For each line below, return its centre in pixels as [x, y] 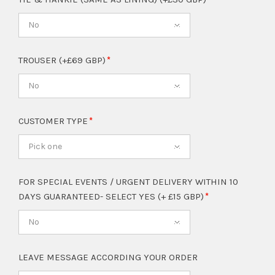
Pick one [45, 147]
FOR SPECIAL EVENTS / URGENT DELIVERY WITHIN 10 [128, 182]
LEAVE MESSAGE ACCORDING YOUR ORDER [108, 258]
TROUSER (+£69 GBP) [63, 60]
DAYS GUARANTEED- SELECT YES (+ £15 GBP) [112, 197]
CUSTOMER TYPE [54, 121]
